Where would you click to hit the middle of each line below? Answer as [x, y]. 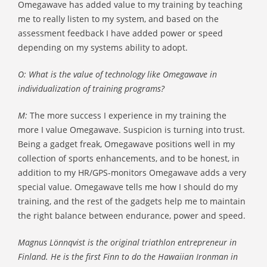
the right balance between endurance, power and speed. [132, 215]
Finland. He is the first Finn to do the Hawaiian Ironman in [128, 257]
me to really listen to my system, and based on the [118, 19]
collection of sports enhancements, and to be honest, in [129, 158]
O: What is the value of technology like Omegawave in [117, 74]
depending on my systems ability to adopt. [103, 47]
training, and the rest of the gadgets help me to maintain [132, 201]
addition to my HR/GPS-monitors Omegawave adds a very [132, 173]
